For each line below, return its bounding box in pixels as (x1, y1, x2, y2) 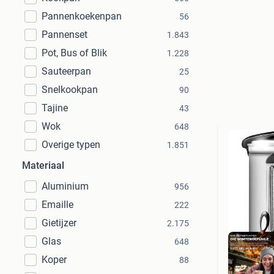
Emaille (42, 199, 73, 210)
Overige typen (42, 139, 100, 150)
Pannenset (42, 29, 87, 40)
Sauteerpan (42, 65, 91, 77)
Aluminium (42, 180, 89, 192)
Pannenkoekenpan (42, 10, 122, 22)
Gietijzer (42, 217, 76, 229)
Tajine (42, 102, 68, 114)
